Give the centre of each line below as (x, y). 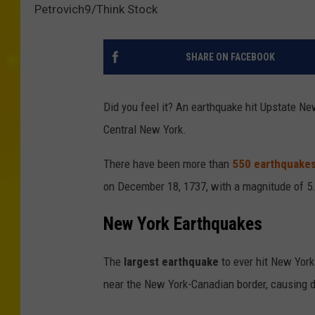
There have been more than (168, 164)
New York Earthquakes (183, 224)
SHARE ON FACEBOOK (230, 57)
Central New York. (145, 130)
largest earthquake (170, 261)
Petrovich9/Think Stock (96, 9)
